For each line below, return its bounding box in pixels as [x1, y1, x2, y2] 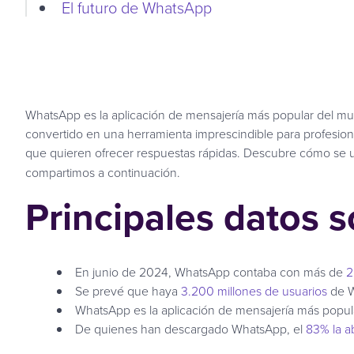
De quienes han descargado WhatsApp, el [75, 319, 306, 337]
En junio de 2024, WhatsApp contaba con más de [75, 262, 346, 281]
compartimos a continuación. [25, 163, 180, 181]
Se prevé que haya [75, 281, 181, 299]
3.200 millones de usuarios [181, 281, 327, 299]
